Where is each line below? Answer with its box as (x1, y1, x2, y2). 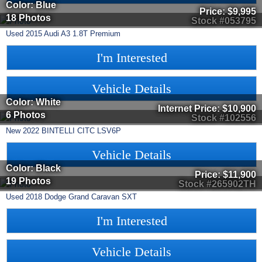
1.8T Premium (73, 29, 120, 39)
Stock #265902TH (178, 179, 256, 189)
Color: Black (6, 163, 61, 173)
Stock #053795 (191, 16, 256, 26)
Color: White (6, 96, 61, 107)
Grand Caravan (68, 192, 119, 202)
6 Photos (6, 109, 46, 120)
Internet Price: (158, 103, 222, 113)
